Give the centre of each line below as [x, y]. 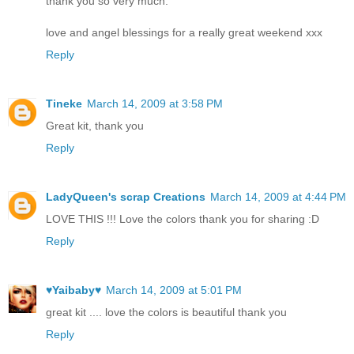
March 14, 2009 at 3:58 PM [155, 104]
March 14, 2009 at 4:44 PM [278, 197]
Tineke [64, 104]
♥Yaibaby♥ [73, 290]
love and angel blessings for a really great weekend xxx [184, 33]
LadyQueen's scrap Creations [126, 197]
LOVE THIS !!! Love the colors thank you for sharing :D [183, 219]
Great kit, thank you [95, 126]
